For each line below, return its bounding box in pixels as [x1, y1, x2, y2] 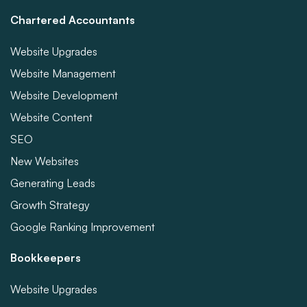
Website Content [10, 110, 93, 124]
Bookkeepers [10, 251, 81, 265]
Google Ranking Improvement [10, 220, 155, 234]
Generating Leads [10, 176, 95, 190]
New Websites [10, 154, 79, 168]
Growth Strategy [10, 198, 90, 212]
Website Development [10, 88, 118, 102]
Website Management [10, 66, 116, 80]
